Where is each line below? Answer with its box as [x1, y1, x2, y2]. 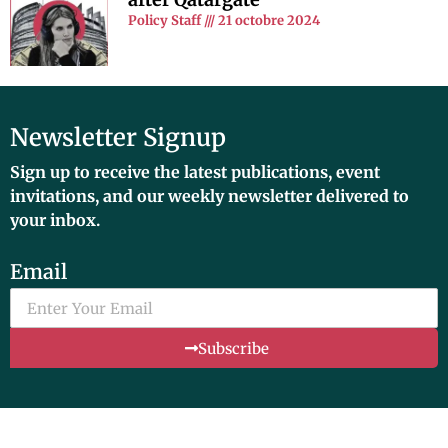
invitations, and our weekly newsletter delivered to [10, 186, 409, 207]
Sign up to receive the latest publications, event [10, 162, 380, 183]
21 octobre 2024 [215, 12, 321, 29]
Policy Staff [128, 12, 205, 29]
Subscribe [197, 338, 269, 358]
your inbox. [10, 210, 100, 231]
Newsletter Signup [10, 122, 226, 154]
